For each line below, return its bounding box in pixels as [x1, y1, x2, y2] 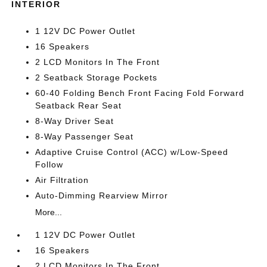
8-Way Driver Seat [35, 116, 114, 126]
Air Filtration [35, 175, 89, 185]
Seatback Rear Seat [35, 101, 122, 110]
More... [35, 207, 63, 217]
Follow [35, 160, 64, 169]
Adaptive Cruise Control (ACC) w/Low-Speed [35, 147, 229, 157]
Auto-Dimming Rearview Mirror [35, 191, 169, 200]
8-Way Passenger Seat [35, 132, 134, 141]
